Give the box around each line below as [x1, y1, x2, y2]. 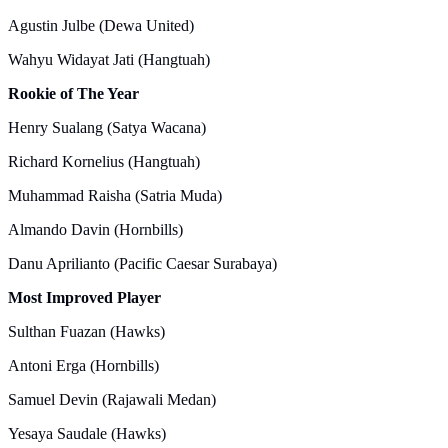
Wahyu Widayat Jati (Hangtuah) [8, 50, 210, 68]
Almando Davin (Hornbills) [8, 220, 183, 238]
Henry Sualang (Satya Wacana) [8, 118, 206, 136]
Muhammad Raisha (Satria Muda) [8, 186, 222, 204]
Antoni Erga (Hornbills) [8, 356, 159, 374]
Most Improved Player [8, 288, 161, 306]
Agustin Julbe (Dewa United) [8, 16, 194, 34]
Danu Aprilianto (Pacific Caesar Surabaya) [8, 254, 277, 272]
